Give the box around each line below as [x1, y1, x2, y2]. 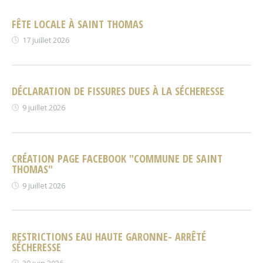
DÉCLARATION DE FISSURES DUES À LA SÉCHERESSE [12, 83, 224, 99]
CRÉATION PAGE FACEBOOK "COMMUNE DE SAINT [12, 150, 222, 166]
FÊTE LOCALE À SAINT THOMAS [12, 16, 143, 31]
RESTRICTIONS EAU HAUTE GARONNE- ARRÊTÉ [12, 228, 206, 244]
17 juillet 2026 [22, 35, 70, 46]
